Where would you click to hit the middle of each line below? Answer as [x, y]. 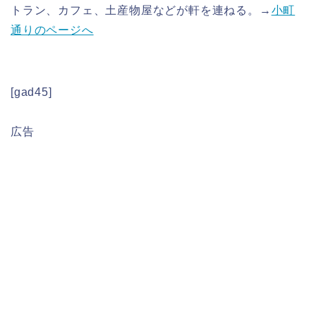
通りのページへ [52, 30]
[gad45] [31, 92]
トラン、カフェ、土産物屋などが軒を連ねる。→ [141, 10]
